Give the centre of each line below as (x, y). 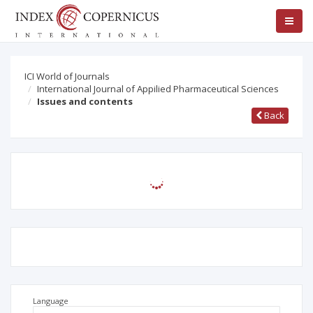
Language (51, 301)
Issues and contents (85, 101)
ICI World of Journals (67, 76)
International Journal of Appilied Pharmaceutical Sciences (158, 89)
